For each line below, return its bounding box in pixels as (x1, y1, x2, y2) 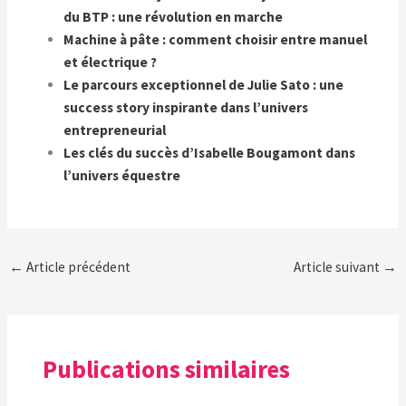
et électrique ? (63, 53, 158, 71)
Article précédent (24, 257, 131, 275)
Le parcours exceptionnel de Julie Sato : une (63, 75, 344, 93)
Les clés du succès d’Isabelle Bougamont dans (63, 143, 356, 161)
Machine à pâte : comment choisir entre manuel (63, 30, 368, 48)
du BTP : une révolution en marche (63, 7, 284, 25)
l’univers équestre (63, 166, 181, 184)
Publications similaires (43, 353, 291, 384)
